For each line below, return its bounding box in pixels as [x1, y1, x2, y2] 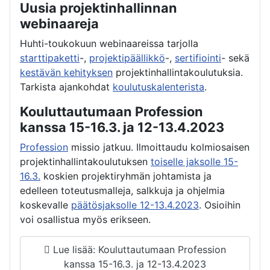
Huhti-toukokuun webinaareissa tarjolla [20, 37, 198, 49]
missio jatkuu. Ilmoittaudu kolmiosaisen [68, 140, 250, 153]
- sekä [221, 51, 250, 64]
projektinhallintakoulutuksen [20, 155, 151, 168]
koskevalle [20, 198, 71, 211]
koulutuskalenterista [113, 80, 204, 93]
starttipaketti [20, 51, 80, 64]
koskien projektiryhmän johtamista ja [40, 169, 212, 182]
